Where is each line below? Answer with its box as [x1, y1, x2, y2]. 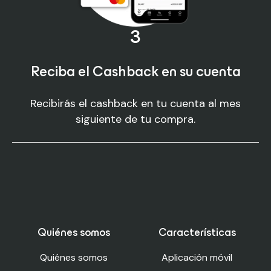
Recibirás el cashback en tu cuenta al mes [30, 96, 241, 111]
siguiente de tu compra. [76, 112, 195, 126]
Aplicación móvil [162, 251, 233, 264]
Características [158, 229, 236, 238]
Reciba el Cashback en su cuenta [30, 67, 241, 79]
